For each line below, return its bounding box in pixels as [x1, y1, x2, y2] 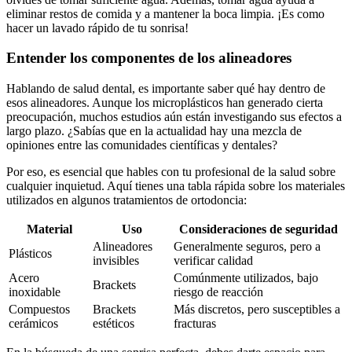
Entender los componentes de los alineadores [6, 49, 291, 67]
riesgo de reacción [174, 284, 263, 299]
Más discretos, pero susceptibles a [174, 302, 340, 316]
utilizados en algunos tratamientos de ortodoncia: [6, 192, 247, 207]
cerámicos [9, 316, 58, 330]
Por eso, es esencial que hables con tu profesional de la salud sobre [6, 164, 335, 178]
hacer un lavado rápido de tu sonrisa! [6, 20, 189, 35]
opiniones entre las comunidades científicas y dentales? [6, 137, 277, 152]
